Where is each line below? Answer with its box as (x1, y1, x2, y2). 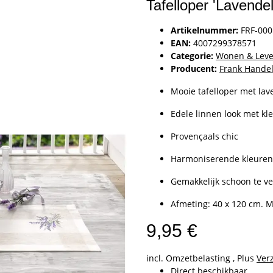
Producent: (171, 62, 217, 74)
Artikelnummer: (171, 24, 241, 36)
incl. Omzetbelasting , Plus (146, 252, 257, 264)
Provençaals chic (171, 130, 238, 142)
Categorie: (171, 49, 216, 62)
